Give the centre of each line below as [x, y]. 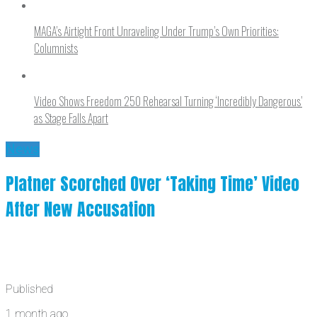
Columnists [56, 48]
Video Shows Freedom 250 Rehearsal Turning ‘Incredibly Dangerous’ [168, 101]
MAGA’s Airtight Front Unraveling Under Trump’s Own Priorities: [156, 31]
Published [29, 289]
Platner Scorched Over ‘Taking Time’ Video [152, 184]
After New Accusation [80, 210]
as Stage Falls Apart [71, 118]
